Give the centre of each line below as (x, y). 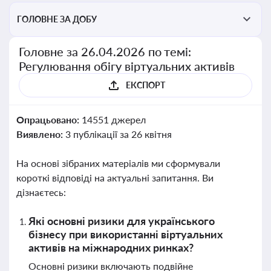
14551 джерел (113, 119)
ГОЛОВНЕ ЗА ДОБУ (57, 19)
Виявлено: (41, 134)
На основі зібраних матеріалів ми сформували (118, 163)
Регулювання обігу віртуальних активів (127, 66)
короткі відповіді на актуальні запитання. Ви (115, 178)
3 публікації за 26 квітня (118, 134)
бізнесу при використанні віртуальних (126, 234)
